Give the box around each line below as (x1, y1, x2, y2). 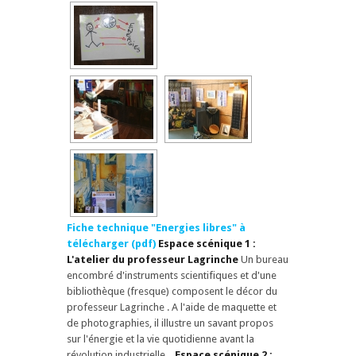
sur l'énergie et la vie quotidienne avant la (67, 332, 254, 345)
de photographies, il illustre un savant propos (67, 316, 273, 329)
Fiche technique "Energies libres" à (67, 221, 246, 234)
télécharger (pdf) (67, 237, 156, 250)
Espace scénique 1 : (158, 237, 256, 250)
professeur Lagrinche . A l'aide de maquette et (67, 300, 277, 313)
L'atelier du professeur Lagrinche (67, 253, 238, 265)
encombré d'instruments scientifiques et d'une (67, 269, 277, 281)
